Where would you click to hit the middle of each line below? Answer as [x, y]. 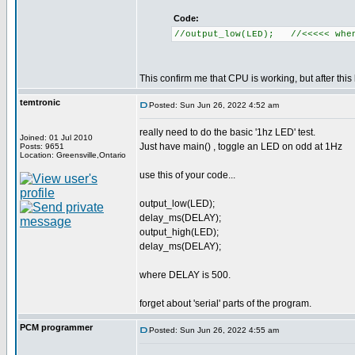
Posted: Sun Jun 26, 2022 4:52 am [214, 105]
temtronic [40, 102]
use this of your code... [187, 175]
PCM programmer [56, 327]
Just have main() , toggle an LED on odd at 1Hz [241, 147]
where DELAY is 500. [185, 275]
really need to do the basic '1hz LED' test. [227, 132]
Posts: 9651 [42, 146]
